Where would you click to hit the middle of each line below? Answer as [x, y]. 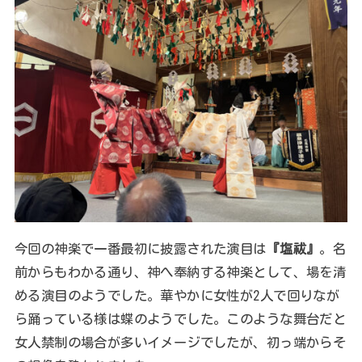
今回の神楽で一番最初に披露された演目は [140, 248]
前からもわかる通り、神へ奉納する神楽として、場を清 [180, 271]
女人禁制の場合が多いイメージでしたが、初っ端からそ [180, 342]
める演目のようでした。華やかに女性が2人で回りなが [177, 295]
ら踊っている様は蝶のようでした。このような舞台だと [180, 318]
